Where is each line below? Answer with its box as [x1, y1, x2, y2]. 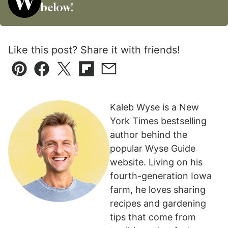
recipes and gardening [110, 198, 206, 209]
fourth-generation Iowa [110, 170, 212, 182]
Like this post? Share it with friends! [8, 44, 180, 56]
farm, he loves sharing [110, 184, 206, 195]
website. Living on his [110, 157, 203, 168]
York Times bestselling [110, 116, 207, 127]
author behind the [110, 129, 187, 140]
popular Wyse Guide [110, 143, 195, 154]
